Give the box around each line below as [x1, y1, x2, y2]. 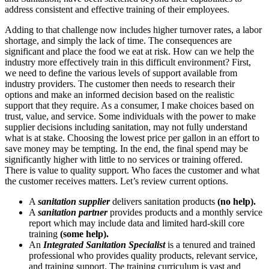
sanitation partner [38, 207, 107, 217]
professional [29, 250, 74, 261]
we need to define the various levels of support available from [5, 67, 237, 78]
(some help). [60, 228, 109, 239]
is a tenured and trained [168, 239, 255, 250]
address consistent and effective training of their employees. [5, 4, 229, 14]
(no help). [215, 196, 256, 207]
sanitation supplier [38, 196, 110, 207]
